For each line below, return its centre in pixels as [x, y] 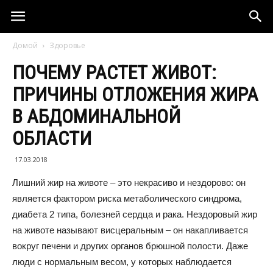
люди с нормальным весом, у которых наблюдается [122, 262]
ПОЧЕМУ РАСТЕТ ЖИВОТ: [114, 73]
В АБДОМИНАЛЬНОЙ [96, 116]
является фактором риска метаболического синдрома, [127, 198]
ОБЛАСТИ [52, 138]
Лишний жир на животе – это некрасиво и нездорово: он [129, 183]
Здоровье [67, 45]
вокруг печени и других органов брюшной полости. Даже [130, 246]
